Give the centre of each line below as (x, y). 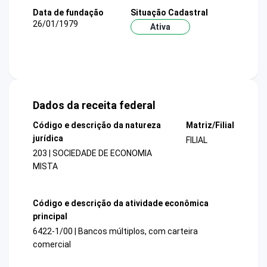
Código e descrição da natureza (97, 125)
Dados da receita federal (94, 105)
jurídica (48, 139)
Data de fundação (68, 12)
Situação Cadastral (169, 12)
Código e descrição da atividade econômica (121, 203)
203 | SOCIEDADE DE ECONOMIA (92, 153)
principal (50, 216)
